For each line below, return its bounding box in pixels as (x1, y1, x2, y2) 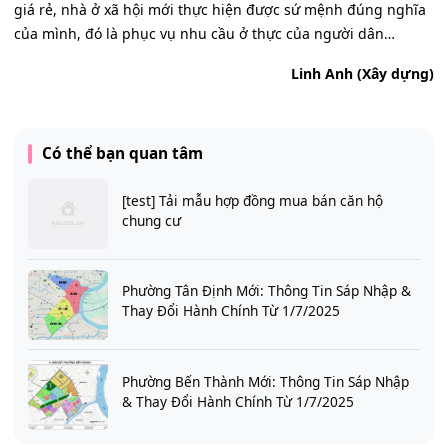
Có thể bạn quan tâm (41, 143, 203, 164)
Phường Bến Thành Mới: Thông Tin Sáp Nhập (122, 371, 409, 391)
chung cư (122, 210, 181, 230)
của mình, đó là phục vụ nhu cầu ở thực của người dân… (14, 24, 395, 43)
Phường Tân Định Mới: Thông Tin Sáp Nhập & (122, 281, 411, 301)
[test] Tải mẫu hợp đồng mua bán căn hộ (122, 190, 383, 210)
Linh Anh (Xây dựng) (291, 64, 434, 83)
